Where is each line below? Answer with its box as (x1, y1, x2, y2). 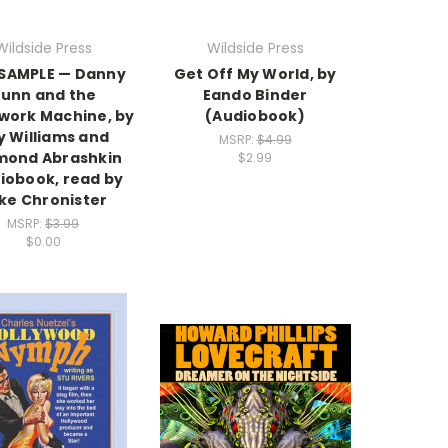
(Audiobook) (205, 106, 305, 127)
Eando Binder (202, 85, 308, 106)
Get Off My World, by (173, 64, 337, 85)
